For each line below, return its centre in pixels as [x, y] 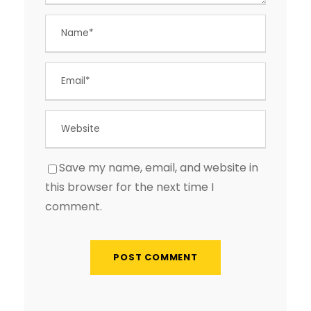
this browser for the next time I [129, 187]
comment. [74, 207]
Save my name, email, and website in [159, 168]
